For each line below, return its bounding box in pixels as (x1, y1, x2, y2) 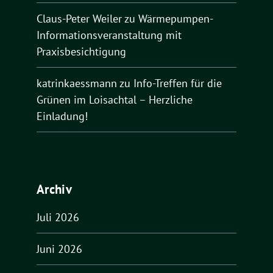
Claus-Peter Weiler (37, 12, 122, 26)
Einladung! (37, 109, 88, 124)
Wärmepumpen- (138, 12, 213, 26)
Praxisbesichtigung (37, 44, 126, 59)
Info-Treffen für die (133, 76, 222, 91)
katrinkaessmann (37, 76, 117, 91)
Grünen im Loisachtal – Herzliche (37, 93, 193, 107)
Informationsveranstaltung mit (37, 28, 182, 43)
